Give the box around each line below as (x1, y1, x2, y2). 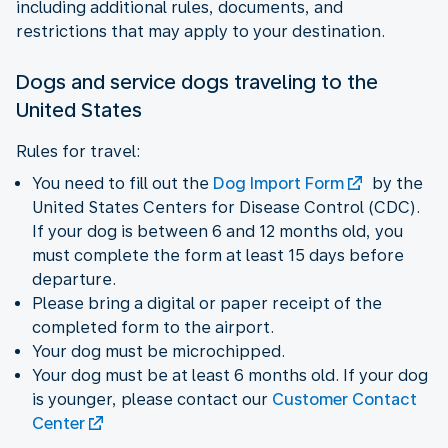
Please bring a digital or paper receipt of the (32, 293, 382, 313)
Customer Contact (272, 389, 417, 409)
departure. (32, 269, 116, 289)
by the (368, 173, 423, 193)
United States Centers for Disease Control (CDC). (32, 197, 420, 217)
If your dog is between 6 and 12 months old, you (32, 221, 403, 241)
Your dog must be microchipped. (32, 341, 285, 361)
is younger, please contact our (32, 389, 272, 409)
